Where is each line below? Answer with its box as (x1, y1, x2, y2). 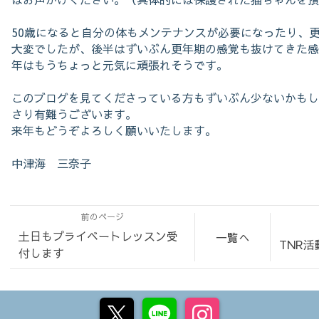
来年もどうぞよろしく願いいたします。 (11, 122, 216, 138)
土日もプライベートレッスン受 (19, 228, 178, 244)
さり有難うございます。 (11, 106, 137, 122)
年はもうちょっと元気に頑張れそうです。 (11, 57, 228, 73)
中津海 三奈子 (11, 155, 91, 171)
